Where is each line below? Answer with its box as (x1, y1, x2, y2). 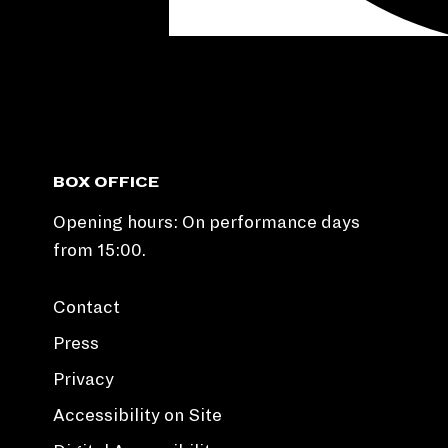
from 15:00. (53, 241, 147, 261)
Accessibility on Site (53, 405, 223, 425)
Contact (53, 297, 121, 317)
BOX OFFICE (53, 174, 160, 191)
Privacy (53, 369, 115, 389)
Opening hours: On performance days (53, 213, 361, 233)
